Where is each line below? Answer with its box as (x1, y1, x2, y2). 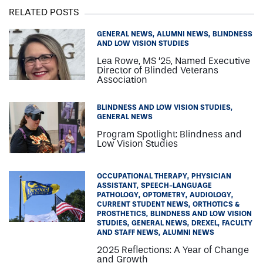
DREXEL (191, 218, 218, 227)
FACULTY (222, 218, 252, 227)
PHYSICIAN (191, 171, 231, 180)
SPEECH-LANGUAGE (141, 181, 212, 190)
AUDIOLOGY (190, 190, 231, 199)
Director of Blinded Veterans (97, 64, 218, 76)
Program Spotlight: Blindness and (97, 128, 242, 140)
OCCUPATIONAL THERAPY (97, 171, 187, 180)
